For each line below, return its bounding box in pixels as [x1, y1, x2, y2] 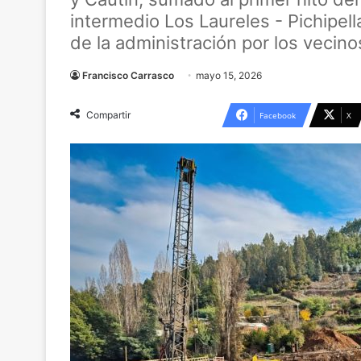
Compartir [86, 109, 131, 121]
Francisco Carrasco [82, 69, 174, 81]
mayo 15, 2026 [196, 69, 262, 81]
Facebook [259, 110, 296, 121]
